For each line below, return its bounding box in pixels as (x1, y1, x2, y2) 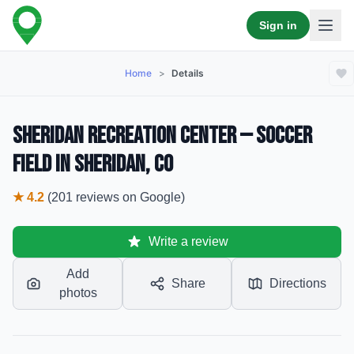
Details (171, 67, 205, 79)
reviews (76, 190, 119, 204)
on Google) (119, 190, 185, 204)
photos (58, 286, 97, 299)
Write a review (148, 235, 228, 248)
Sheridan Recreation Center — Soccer (13, 122, 312, 150)
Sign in (259, 19, 297, 32)
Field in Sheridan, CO (13, 150, 173, 179)
